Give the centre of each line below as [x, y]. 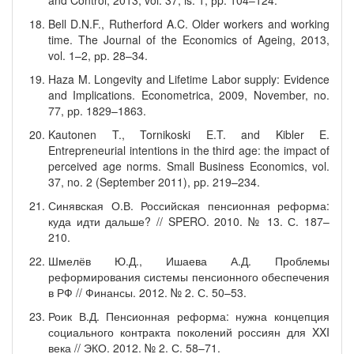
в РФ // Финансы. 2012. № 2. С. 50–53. [147, 292]
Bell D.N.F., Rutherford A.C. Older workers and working [189, 24]
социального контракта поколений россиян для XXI [189, 332]
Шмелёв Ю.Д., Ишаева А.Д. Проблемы [189, 261]
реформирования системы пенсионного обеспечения [189, 277]
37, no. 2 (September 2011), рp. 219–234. [154, 182]
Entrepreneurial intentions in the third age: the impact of [189, 150]
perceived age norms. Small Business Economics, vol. [189, 166]
